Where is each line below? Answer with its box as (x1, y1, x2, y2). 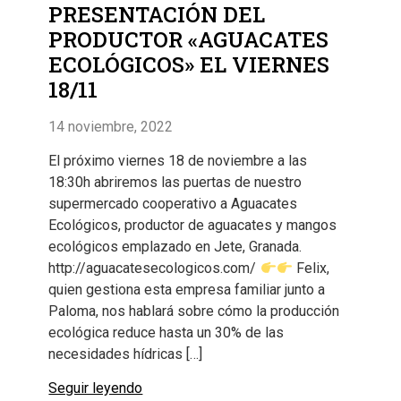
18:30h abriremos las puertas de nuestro (48, 174, 303, 192)
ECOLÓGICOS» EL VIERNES (48, 49, 330, 79)
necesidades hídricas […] (48, 346, 203, 363)
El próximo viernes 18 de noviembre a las (48, 152, 308, 170)
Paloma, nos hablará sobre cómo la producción (48, 303, 340, 320)
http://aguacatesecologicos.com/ (48, 260, 260, 277)
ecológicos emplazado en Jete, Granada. (48, 238, 303, 256)
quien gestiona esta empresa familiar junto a (48, 281, 326, 299)
